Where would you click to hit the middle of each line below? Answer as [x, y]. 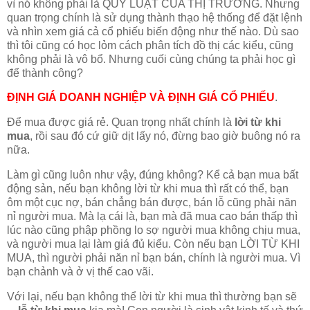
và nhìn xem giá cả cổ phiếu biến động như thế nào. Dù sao [153, 31]
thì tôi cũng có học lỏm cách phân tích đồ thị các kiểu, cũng [150, 45]
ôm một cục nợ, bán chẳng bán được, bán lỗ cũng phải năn [152, 203]
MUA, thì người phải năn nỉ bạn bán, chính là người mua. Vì [154, 258]
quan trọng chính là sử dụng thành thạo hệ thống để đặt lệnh [155, 17]
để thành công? [45, 73]
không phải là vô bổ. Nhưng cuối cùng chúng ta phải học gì [151, 59]
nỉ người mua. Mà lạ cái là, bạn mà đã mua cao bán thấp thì [152, 217]
